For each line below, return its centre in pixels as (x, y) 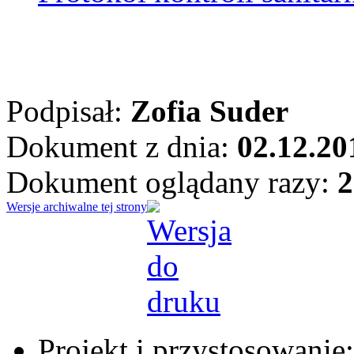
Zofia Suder (209, 111)
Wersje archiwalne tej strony (77, 206)
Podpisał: (68, 111)
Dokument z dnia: (122, 146)
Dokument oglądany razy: (172, 182)
